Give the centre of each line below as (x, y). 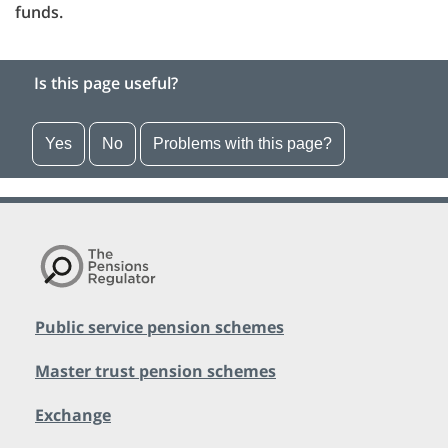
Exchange (73, 415)
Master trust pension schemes (155, 371)
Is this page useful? (106, 83)
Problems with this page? (242, 143)
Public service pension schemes (159, 327)
